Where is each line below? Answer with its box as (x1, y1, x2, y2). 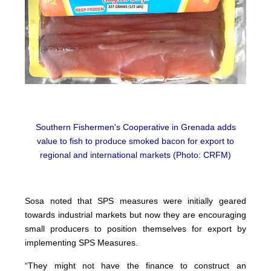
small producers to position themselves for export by (25, 224, 246, 234)
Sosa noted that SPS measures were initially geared (25, 196, 246, 206)
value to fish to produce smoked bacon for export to (37, 136, 234, 146)
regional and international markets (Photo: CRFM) (40, 150, 231, 160)
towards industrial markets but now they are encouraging (25, 210, 246, 220)
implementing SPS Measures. (25, 238, 139, 248)
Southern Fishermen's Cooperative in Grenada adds (35, 122, 236, 132)
